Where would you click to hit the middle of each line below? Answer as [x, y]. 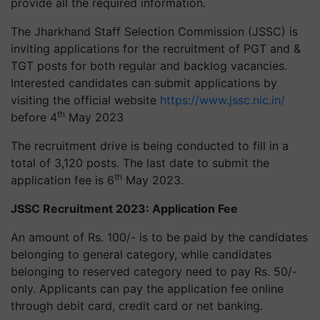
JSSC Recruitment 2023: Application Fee [124, 209]
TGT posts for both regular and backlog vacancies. [149, 66]
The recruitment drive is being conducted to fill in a [150, 146]
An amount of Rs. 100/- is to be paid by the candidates [159, 237]
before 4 [34, 117]
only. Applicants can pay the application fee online [147, 289]
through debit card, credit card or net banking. [137, 306]
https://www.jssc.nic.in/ [222, 100]
